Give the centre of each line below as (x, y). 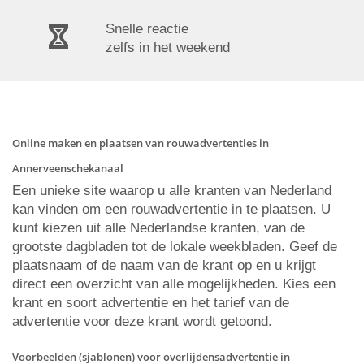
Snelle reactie (147, 29)
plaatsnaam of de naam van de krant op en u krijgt (164, 265)
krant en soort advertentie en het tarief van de (151, 303)
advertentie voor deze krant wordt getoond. (142, 321)
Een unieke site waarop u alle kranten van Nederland (172, 191)
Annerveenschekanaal (68, 168)
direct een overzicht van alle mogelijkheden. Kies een (174, 284)
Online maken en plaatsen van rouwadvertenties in (141, 143)
